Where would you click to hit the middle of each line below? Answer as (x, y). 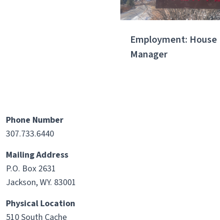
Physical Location (41, 203)
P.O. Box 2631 (31, 168)
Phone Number (35, 120)
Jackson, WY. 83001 (41, 182)
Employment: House (173, 40)
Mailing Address (37, 155)
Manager (150, 54)
